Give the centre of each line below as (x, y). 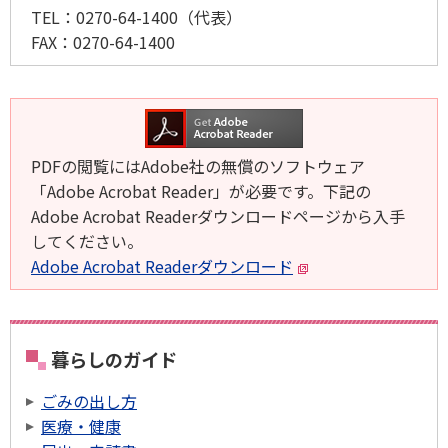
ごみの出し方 (89, 401)
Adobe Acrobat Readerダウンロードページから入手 (218, 216)
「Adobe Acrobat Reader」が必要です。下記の (201, 191)
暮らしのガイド (114, 359)
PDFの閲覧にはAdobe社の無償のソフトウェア (198, 166)
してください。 (87, 241)
